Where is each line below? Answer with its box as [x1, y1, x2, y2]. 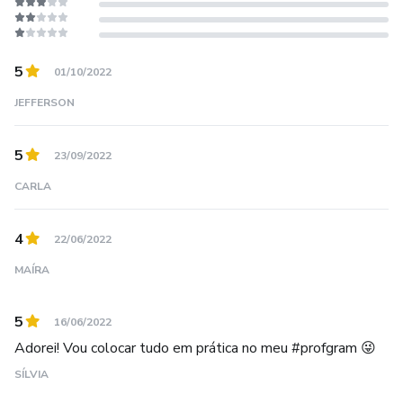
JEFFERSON [14, 95, 75, 111]
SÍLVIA [14, 367, 49, 382]
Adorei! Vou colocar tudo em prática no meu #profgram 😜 [14, 338, 376, 359]
